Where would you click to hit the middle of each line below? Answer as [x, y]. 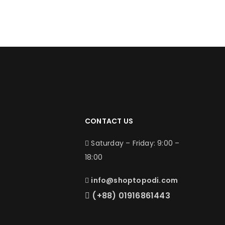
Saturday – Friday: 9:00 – [134, 143]
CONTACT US [109, 121]
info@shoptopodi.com [135, 180]
